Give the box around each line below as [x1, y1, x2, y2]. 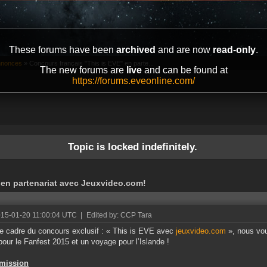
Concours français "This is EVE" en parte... [29, 60, 154, 67]
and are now [156, 45, 213, 55]
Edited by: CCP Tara [86, 211, 152, 220]
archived [116, 45, 156, 55]
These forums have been [9, 45, 116, 55]
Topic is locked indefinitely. [67, 141, 197, 153]
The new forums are [39, 65, 126, 75]
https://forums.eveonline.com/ [72, 76, 195, 86]
